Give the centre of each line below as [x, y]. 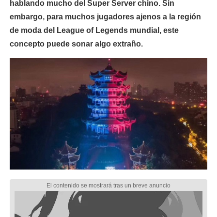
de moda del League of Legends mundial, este [94, 30]
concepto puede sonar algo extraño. [76, 44]
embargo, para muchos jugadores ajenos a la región [105, 17]
